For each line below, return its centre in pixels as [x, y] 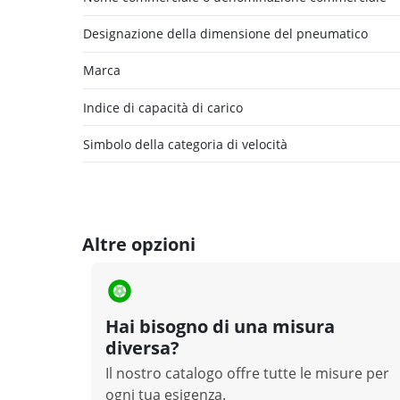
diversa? [142, 348]
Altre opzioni [139, 245]
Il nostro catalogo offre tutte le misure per [247, 374]
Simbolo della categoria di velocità [185, 144]
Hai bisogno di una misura [220, 327]
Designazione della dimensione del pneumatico [225, 34]
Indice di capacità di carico [163, 107]
